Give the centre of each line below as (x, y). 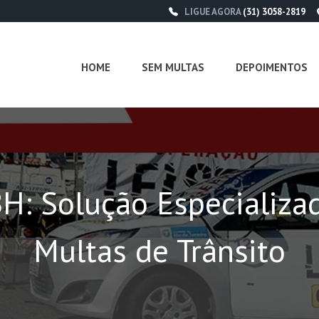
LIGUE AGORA (214, 12)
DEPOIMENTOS (271, 67)
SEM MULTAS (173, 67)
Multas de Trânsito (159, 250)
